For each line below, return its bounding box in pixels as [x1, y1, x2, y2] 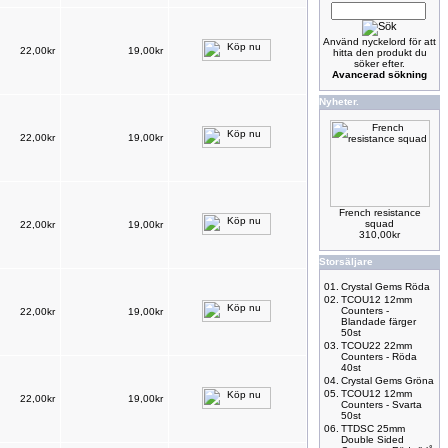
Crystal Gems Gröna [341, 375, 434, 386]
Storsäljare [319, 256, 373, 267]
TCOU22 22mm [341, 340, 412, 351]
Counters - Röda [341, 351, 417, 362]
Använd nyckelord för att [323, 36, 436, 47]
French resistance [338, 207, 421, 218]
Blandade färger [341, 316, 416, 327]
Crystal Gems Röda [341, 281, 430, 292]
